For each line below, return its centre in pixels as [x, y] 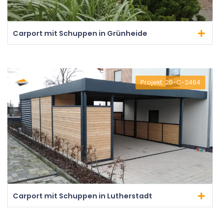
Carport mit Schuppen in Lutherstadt [82, 196]
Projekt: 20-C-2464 [170, 82]
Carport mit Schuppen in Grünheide [80, 34]
